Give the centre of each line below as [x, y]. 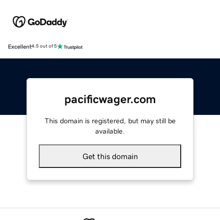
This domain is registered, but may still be [110, 121]
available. [110, 131]
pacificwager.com [110, 99]
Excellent [20, 46]
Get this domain [110, 156]
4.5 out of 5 [44, 46]
